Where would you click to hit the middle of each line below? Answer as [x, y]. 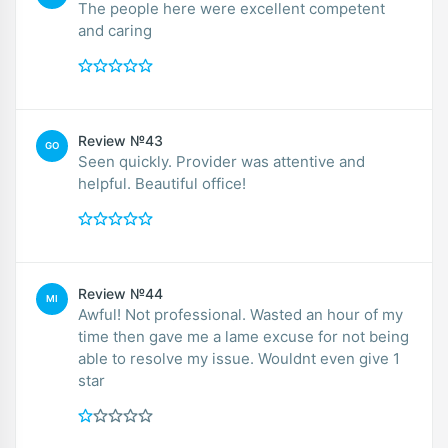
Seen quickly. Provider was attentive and [221, 161]
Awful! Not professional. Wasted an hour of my [240, 314]
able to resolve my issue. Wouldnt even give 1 [239, 358]
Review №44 [120, 293]
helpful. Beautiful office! [162, 183]
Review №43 [120, 140]
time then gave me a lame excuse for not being [243, 336]
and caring [115, 30]
